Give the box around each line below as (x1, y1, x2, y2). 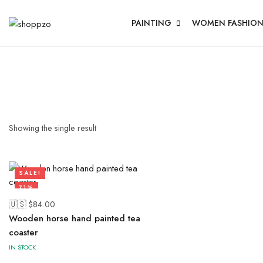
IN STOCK (9, 242, 36, 252)
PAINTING (131, 17, 171, 29)
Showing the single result (9, 122, 96, 134)
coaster (9, 226, 38, 239)
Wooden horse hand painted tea (9, 212, 140, 225)
